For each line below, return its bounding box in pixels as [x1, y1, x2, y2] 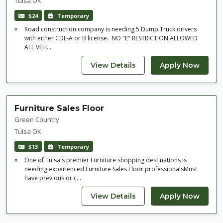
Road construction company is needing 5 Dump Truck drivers [24, 25, 197, 34]
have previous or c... [24, 174, 81, 183]
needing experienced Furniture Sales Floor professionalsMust [24, 165, 197, 174]
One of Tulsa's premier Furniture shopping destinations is [24, 156, 187, 165]
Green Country [14, 115, 59, 124]
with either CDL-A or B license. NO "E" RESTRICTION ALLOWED [24, 34, 198, 43]
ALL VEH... [24, 43, 51, 52]
